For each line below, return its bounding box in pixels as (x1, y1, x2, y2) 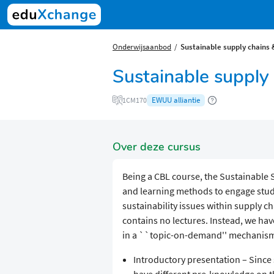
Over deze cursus (113, 139, 201, 155)
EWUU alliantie (152, 95, 200, 106)
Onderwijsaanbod (113, 42, 171, 51)
